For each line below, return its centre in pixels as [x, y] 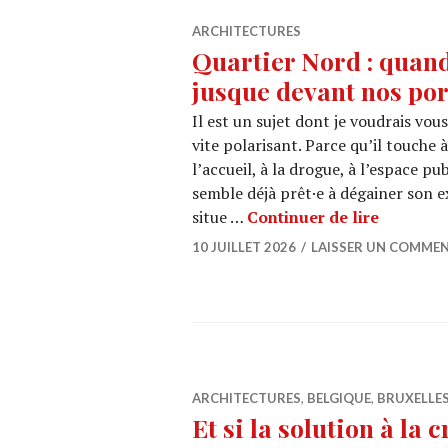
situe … [219, 217]
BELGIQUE [339, 398]
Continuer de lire [313, 217]
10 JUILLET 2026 [244, 247]
